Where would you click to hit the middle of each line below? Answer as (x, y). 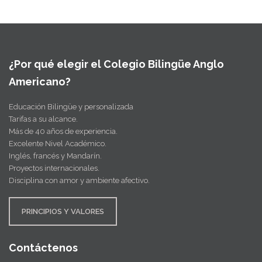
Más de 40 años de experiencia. (63, 131)
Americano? (40, 81)
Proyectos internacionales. (54, 168)
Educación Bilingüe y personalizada (71, 106)
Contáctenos (43, 247)
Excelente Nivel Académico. (58, 143)
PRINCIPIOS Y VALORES (63, 211)
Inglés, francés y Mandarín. (55, 156)
